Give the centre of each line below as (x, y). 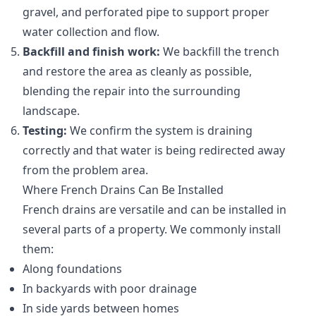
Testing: (45, 131)
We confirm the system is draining (160, 131)
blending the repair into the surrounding (132, 91)
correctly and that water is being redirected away (154, 151)
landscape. (51, 111)
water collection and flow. (91, 32)
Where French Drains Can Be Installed (123, 190)
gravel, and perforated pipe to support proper (146, 12)
